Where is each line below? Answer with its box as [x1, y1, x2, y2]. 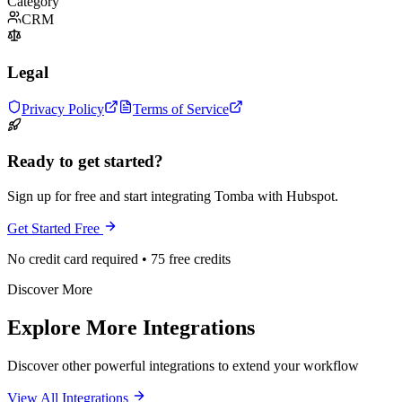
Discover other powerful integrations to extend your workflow [7, 357, 359, 373]
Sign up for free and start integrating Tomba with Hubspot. [7, 188, 338, 205]
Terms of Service [133, 100, 229, 117]
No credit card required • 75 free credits [7, 251, 231, 267]
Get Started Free [7, 221, 103, 237]
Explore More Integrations [7, 316, 255, 339]
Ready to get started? [7, 152, 163, 171]
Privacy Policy [22, 100, 104, 117]
